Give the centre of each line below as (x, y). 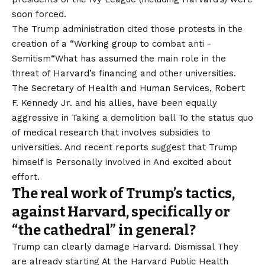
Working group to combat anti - (143, 43)
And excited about (191, 162)
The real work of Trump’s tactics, (123, 193)
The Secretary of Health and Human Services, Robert (128, 88)
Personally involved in (102, 162)
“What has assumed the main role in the (138, 58)
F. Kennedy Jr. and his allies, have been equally (114, 103)
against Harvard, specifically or (121, 211)
